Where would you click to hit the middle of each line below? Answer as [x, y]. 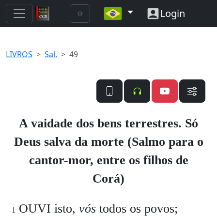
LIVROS [19, 54]
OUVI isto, [47, 209]
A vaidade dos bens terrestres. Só [108, 123]
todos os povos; [137, 209]
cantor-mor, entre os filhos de [108, 160]
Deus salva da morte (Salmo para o [108, 142]
